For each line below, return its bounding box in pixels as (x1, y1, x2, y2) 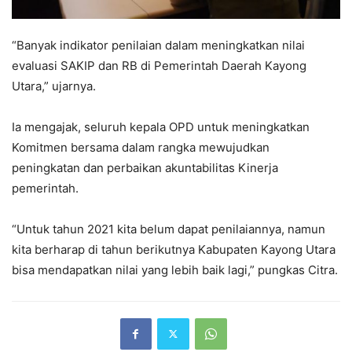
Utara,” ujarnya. (12, 78, 96, 93)
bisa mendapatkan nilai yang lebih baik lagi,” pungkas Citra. (12, 262, 338, 277)
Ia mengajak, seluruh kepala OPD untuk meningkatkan (12, 119, 310, 134)
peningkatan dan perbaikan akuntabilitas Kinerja (12, 159, 278, 175)
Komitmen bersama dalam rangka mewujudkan (12, 139, 269, 155)
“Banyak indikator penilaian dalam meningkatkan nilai (12, 37, 305, 53)
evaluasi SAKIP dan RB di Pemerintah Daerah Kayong (12, 57, 306, 73)
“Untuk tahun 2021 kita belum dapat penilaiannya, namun (12, 221, 325, 236)
